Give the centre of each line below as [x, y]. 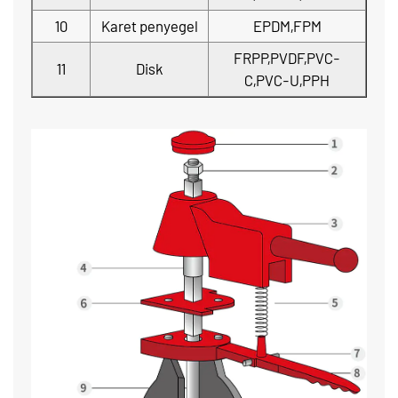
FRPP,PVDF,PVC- [287, 58]
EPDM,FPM [287, 26]
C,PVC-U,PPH [287, 80]
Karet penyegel [149, 26]
